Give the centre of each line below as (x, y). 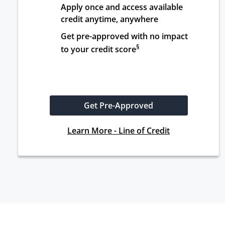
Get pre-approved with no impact (124, 36)
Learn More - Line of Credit (119, 131)
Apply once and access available (122, 7)
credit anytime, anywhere (109, 19)
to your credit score (98, 49)
